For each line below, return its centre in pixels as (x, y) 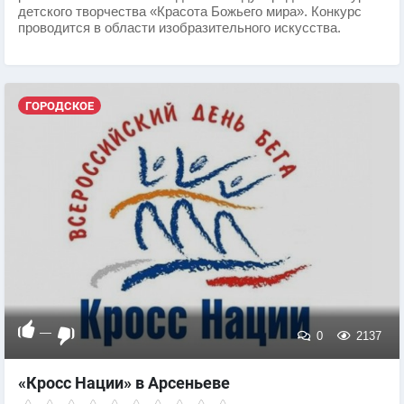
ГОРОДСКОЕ (59, 106)
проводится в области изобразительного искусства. (179, 28)
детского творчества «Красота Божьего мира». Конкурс (190, 12)
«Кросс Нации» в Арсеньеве (124, 383)
